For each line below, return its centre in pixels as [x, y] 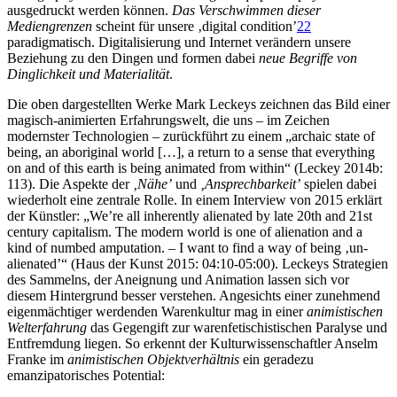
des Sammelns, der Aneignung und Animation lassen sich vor [178, 279]
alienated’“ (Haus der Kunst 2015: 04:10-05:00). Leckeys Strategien [198, 263]
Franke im [37, 359]
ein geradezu [276, 359]
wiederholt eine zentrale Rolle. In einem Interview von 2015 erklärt [195, 199]
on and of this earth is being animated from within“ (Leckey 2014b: [195, 167]
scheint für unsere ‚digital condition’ [195, 26]
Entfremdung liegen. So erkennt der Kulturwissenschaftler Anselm [192, 343]
